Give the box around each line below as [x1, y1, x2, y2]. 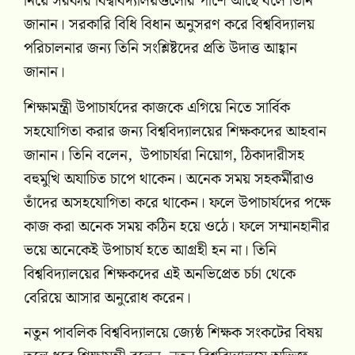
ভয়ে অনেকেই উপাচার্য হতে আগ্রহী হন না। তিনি [24, 238, 277, 263]
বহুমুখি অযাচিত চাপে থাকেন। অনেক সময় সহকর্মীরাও [24, 166, 314, 192]
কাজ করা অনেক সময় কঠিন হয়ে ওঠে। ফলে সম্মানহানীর [24, 214, 330, 239]
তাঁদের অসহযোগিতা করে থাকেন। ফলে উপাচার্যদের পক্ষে [24, 190, 330, 216]
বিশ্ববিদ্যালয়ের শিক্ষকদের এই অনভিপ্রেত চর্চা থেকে [24, 261, 296, 287]
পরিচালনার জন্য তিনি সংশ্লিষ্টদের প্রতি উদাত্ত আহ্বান [24, 36, 297, 62]
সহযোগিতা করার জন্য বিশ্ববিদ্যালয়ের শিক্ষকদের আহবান [24, 119, 326, 144]
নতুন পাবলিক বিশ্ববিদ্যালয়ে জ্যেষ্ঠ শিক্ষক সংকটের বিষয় [24, 321, 323, 346]
